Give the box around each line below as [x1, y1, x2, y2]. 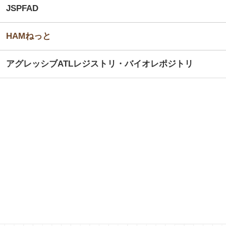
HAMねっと [6, 31, 51, 41]
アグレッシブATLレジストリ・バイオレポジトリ [6, 59, 193, 69]
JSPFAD [6, 4, 38, 14]
